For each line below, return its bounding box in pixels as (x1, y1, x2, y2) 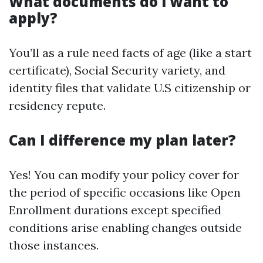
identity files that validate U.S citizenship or (9, 80, 251, 95)
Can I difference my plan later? (9, 130, 236, 150)
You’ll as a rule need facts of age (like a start (9, 45, 252, 60)
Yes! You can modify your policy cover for (9, 167, 239, 182)
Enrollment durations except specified (9, 203, 221, 217)
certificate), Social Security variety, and (9, 63, 225, 77)
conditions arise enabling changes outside (9, 220, 242, 235)
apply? (9, 8, 58, 28)
